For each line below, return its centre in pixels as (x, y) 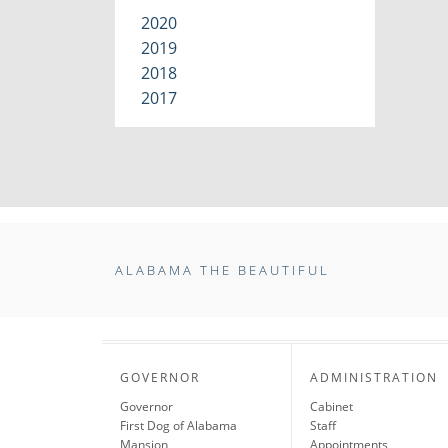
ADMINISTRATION (373, 377)
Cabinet (331, 406)
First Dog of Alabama (178, 425)
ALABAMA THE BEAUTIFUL (222, 270)
